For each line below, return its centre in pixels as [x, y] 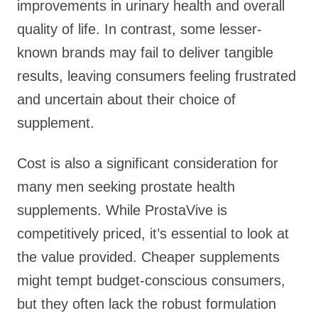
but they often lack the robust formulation [147, 304]
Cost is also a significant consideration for [148, 163]
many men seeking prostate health [126, 187]
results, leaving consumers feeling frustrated [157, 76]
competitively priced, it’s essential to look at [153, 234]
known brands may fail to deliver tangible [145, 53]
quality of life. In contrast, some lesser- [139, 29]
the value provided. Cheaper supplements [148, 257]
